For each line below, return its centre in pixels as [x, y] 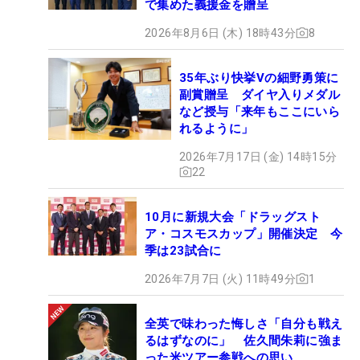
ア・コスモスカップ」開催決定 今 [244, 233]
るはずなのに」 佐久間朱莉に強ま [244, 340]
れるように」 [217, 128]
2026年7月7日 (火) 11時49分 [220, 278]
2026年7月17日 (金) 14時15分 [258, 156]
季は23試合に [183, 250]
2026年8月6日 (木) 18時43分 [220, 33]
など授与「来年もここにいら [260, 111]
